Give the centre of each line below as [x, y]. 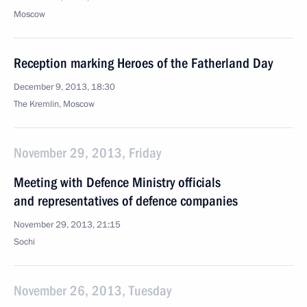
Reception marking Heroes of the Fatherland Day [143, 63]
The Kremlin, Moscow [54, 104]
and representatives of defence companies [126, 201]
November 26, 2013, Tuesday [93, 291]
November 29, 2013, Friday [87, 153]
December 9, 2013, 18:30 [64, 87]
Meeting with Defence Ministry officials [117, 182]
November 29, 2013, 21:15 [67, 225]
